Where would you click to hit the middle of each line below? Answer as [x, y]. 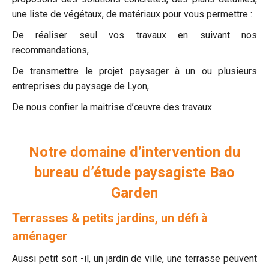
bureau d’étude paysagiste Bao [134, 172]
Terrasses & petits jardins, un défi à [110, 218]
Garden [134, 193]
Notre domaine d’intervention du [134, 152]
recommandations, [50, 50]
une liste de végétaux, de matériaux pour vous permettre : [132, 14]
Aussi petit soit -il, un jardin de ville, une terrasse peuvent [134, 258]
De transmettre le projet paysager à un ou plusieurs [134, 71]
